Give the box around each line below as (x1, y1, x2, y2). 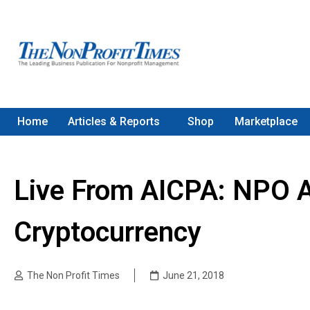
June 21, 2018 (163, 270, 224, 281)
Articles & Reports (68, 115, 161, 128)
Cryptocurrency (14, 216, 201, 248)
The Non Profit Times (27, 270, 120, 281)
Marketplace (234, 115, 298, 128)
